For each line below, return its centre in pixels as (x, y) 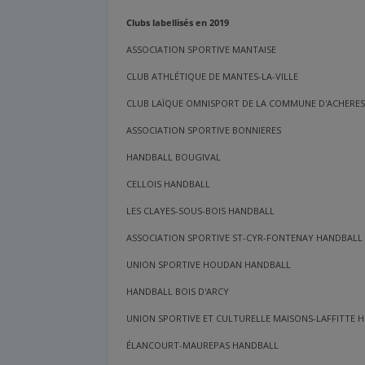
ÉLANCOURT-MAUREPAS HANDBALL (203, 345)
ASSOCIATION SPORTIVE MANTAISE (202, 50)
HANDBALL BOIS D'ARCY (178, 292)
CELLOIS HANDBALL (169, 184)
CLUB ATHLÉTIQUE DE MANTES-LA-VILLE (213, 77)
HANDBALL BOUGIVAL (174, 157)
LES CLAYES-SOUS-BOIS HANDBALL (201, 211)
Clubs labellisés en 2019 (178, 23)
